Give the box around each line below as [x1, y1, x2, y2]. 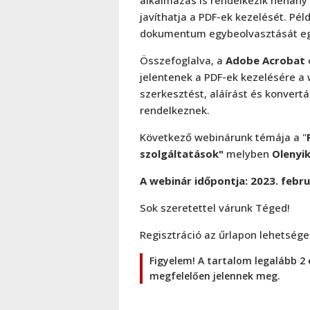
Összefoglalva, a [140, 53, 226, 67]
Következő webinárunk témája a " [140, 129, 307, 144]
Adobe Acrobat [226, 53, 305, 67]
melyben [224, 146, 272, 161]
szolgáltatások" [140, 146, 224, 161]
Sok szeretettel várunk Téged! [140, 200, 290, 215]
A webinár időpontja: [140, 173, 250, 188]
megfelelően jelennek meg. [149, 268, 280, 282]
